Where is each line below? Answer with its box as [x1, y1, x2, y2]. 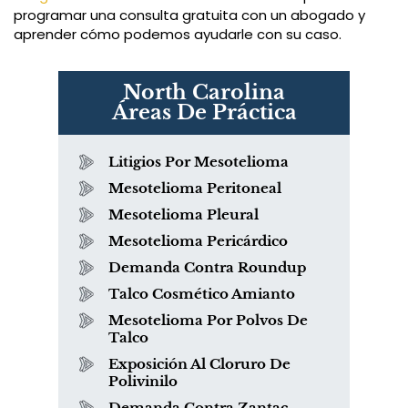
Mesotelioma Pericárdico [108, 231, 288, 250]
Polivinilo [108, 372, 178, 390]
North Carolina [123, 79, 285, 105]
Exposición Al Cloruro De [108, 354, 291, 372]
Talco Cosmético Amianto [108, 284, 295, 302]
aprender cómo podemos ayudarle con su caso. [14, 24, 342, 44]
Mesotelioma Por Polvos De [108, 311, 308, 329]
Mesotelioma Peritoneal [108, 178, 281, 197]
